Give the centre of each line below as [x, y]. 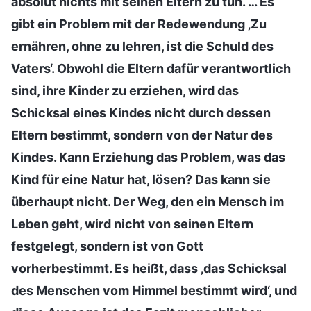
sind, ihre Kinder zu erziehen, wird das [125, 90]
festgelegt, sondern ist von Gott [107, 246]
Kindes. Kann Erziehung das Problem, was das [148, 157]
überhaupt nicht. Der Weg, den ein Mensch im [148, 201]
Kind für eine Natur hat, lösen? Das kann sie [141, 179]
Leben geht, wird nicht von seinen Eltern [132, 224]
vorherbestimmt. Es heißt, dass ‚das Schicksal [149, 268]
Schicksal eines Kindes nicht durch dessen [141, 112]
